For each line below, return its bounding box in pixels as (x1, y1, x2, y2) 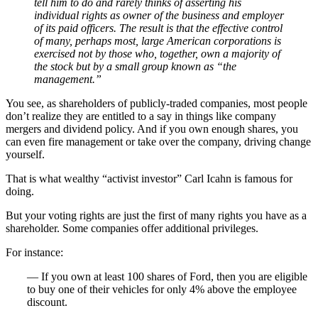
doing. (6, 185, 34, 197)
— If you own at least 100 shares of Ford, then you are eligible (27, 270, 307, 283)
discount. (27, 295, 67, 308)
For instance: (6, 246, 63, 258)
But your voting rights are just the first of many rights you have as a (6, 209, 307, 221)
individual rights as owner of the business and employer (34, 9, 284, 21)
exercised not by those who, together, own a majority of (34, 47, 280, 60)
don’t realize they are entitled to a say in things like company (6, 109, 276, 122)
